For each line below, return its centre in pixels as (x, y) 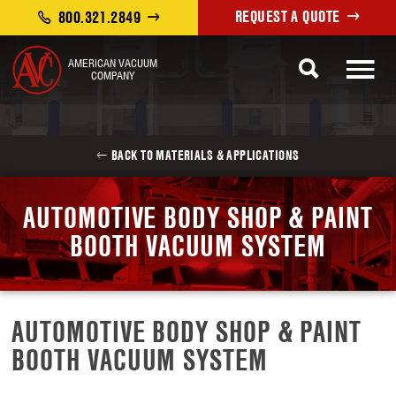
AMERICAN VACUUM (113, 63)
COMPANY (113, 76)
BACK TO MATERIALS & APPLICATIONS (205, 155)
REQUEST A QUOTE (287, 16)
